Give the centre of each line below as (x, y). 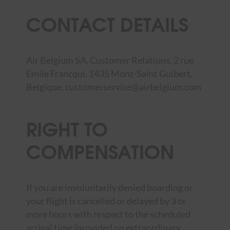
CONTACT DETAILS (107, 23)
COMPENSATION (100, 150)
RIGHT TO (67, 127)
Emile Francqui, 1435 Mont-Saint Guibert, (109, 73)
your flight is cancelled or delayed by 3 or (106, 201)
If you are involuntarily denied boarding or (109, 188)
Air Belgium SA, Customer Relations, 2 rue (110, 60)
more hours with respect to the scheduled (108, 214)
